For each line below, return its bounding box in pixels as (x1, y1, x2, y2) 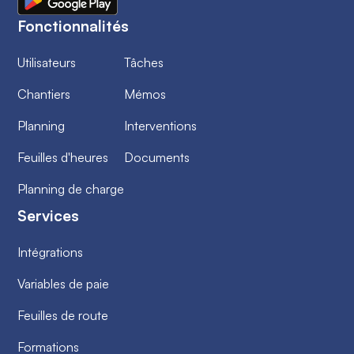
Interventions (124, 117, 198, 134)
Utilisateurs (17, 54, 77, 70)
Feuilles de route (17, 307, 109, 323)
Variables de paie (17, 275, 110, 292)
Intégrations (17, 243, 84, 260)
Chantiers (17, 85, 71, 102)
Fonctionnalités (17, 16, 130, 36)
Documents (124, 149, 190, 165)
